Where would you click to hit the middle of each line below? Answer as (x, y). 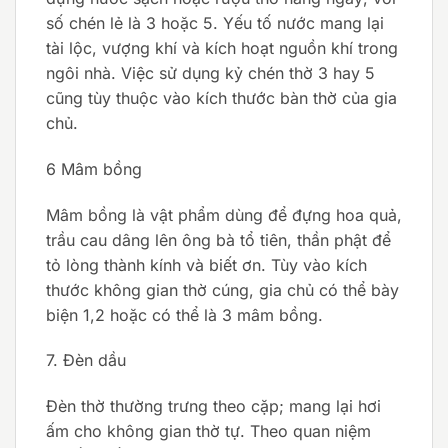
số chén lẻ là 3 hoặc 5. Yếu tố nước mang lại (215, 22)
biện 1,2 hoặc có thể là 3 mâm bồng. (187, 314)
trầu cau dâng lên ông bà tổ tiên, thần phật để (218, 239)
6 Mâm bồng (94, 168)
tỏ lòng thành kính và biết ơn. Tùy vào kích (206, 264)
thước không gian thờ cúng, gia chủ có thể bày (222, 289)
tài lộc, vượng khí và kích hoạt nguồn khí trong (222, 47)
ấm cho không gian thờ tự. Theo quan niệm (208, 431)
